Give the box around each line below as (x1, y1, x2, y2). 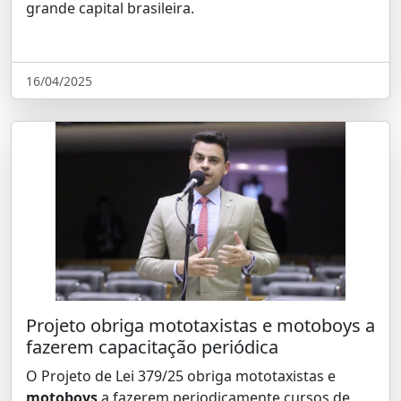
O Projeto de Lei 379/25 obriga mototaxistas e (26, 366, 336, 386)
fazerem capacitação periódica (26, 335, 278, 359)
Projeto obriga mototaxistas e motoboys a (26, 313, 375, 337)
